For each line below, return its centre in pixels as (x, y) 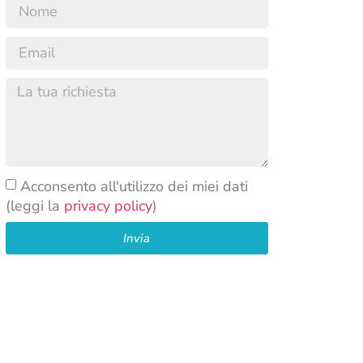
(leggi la (34, 206)
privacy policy (108, 206)
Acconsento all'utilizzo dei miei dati (134, 187)
